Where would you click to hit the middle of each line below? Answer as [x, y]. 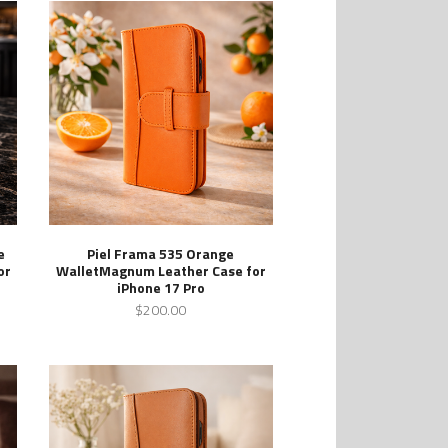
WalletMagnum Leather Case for [160, 270]
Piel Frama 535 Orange [161, 253]
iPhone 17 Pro [160, 287]
